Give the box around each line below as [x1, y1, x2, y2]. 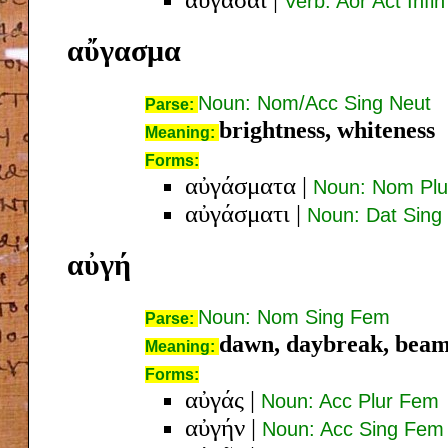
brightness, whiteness [219, 116, 435, 143]
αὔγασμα [67, 33, 181, 67]
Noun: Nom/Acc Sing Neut [198, 91, 431, 114]
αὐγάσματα [185, 171, 296, 199]
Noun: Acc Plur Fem [261, 389, 439, 412]
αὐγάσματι [185, 199, 290, 227]
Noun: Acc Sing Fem [262, 417, 444, 440]
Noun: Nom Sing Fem [198, 305, 390, 328]
